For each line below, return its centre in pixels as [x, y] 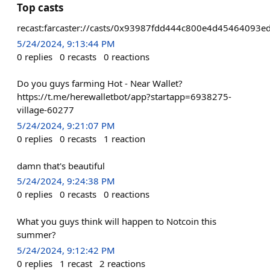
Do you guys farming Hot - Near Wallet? [100, 83]
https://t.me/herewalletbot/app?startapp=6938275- [124, 97]
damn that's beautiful [61, 165]
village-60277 [46, 110]
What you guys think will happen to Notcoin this [117, 221]
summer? [36, 234]
